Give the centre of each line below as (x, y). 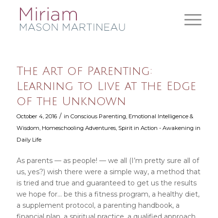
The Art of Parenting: (84, 71)
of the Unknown (71, 101)
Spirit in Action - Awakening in (159, 128)
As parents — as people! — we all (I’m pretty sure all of (108, 160)
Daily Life (29, 140)
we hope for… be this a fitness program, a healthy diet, (108, 194)
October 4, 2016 (36, 116)
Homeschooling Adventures (79, 128)
